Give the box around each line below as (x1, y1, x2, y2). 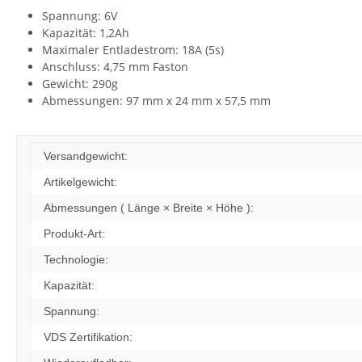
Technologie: (44, 253, 108, 267)
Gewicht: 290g (42, 76, 118, 92)
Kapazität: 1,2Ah (42, 25, 129, 41)
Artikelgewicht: (44, 175, 117, 189)
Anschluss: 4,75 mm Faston (42, 59, 188, 75)
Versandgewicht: (44, 149, 128, 163)
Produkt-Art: (44, 227, 105, 241)
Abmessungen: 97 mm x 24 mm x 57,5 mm (42, 93, 271, 109)
